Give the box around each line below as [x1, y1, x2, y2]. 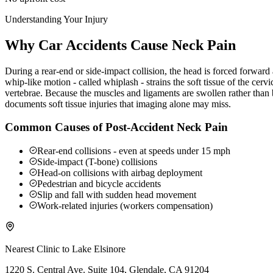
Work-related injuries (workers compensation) [37, 200, 213, 211]
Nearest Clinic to [5, 244, 72, 255]
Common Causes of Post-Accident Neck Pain [5, 121, 228, 134]
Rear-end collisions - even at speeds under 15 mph [37, 146, 230, 157]
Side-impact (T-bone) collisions [37, 157, 157, 168]
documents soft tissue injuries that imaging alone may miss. [5, 98, 231, 109]
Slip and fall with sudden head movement [37, 190, 196, 200]
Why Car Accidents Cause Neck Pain [5, 37, 236, 53]
